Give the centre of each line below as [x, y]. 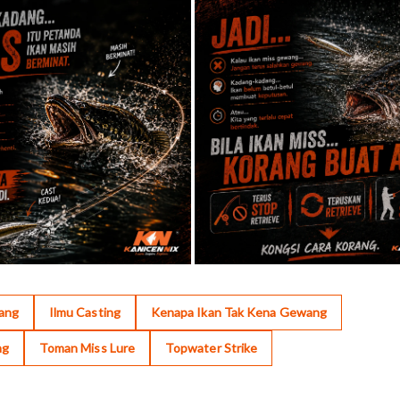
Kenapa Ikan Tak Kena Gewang [239, 312]
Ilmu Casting [84, 312]
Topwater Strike [212, 348]
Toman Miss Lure [87, 348]
